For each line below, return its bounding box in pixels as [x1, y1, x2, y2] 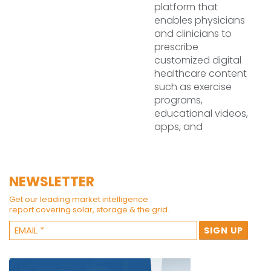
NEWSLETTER [9, 172, 94, 191]
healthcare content [154, 67, 247, 80]
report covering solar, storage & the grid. [9, 204, 169, 215]
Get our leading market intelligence [9, 194, 148, 205]
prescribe [154, 40, 198, 54]
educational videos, [154, 106, 248, 120]
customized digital [154, 53, 241, 67]
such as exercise [154, 80, 232, 94]
